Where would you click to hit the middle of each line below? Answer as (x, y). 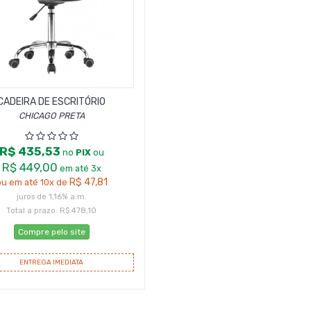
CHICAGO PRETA (51, 116)
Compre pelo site (51, 232)
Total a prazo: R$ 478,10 (51, 210)
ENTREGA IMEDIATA (51, 262)
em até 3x (80, 168)
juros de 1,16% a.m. (51, 196)
